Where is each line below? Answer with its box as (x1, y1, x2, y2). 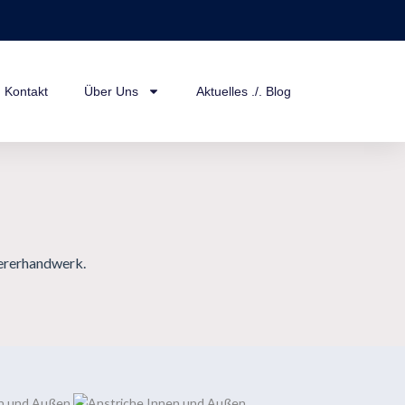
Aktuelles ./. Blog (196, 84, 291, 99)
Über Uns (84, 84, 138, 99)
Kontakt (5, 84, 48, 99)
